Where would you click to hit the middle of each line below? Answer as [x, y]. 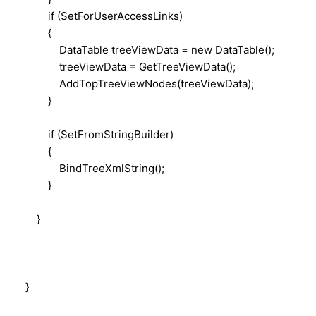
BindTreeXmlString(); [89, 168]
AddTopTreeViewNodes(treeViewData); [134, 83]
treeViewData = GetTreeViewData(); [125, 66]
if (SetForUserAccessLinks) [98, 16]
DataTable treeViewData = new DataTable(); [144, 49]
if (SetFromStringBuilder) [94, 134]
